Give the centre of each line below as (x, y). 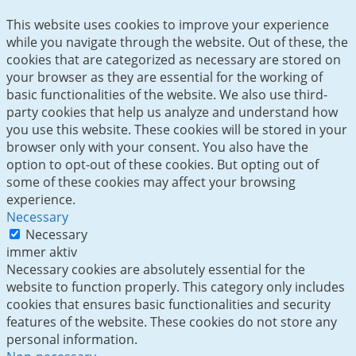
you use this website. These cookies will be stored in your (177, 129)
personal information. (72, 339)
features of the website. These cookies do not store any (172, 321)
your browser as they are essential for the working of (164, 77)
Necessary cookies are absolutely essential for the (156, 269)
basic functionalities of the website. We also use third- (167, 94)
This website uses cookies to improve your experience (168, 24)
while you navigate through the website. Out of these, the (177, 42)
